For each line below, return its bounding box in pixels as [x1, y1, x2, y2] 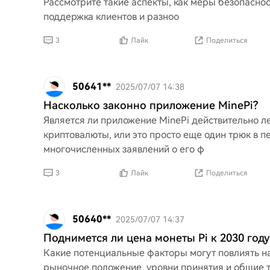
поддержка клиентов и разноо [43, 11, 179, 22]
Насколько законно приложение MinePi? [43, 99, 258, 111]
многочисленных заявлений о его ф [43, 143, 204, 155]
